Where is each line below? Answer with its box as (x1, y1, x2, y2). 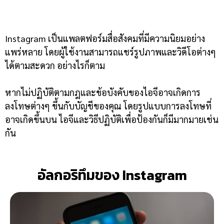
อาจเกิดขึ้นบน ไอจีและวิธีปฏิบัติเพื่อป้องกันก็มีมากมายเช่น (5, 113, 218, 125)
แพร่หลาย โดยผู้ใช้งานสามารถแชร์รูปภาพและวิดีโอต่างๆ (5, 46, 216, 57)
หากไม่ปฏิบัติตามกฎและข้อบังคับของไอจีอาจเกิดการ (5, 86, 200, 98)
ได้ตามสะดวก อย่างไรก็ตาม (5, 59, 105, 71)
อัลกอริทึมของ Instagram (37, 164, 187, 185)
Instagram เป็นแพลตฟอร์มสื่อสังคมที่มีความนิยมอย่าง (5, 32, 205, 44)
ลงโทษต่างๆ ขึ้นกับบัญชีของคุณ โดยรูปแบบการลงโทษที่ (5, 100, 211, 111)
